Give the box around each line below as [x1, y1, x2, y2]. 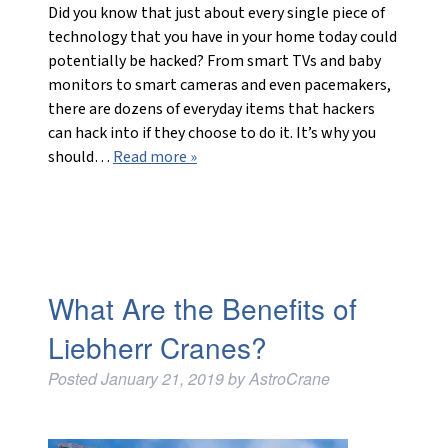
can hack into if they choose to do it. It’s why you [47, 122, 376, 144]
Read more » [112, 146, 197, 168]
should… [47, 146, 113, 168]
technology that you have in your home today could [47, 26, 397, 48]
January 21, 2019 [100, 367, 224, 390]
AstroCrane [248, 367, 330, 390]
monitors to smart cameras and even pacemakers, [47, 74, 391, 96]
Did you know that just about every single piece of [47, 2, 385, 24]
